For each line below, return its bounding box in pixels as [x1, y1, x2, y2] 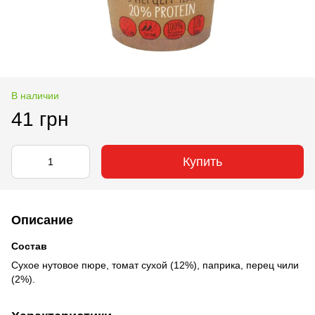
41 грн [11, 108, 68, 130]
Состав [11, 240, 47, 252]
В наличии [11, 89, 59, 101]
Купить [183, 154, 222, 169]
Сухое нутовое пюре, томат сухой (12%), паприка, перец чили [11, 259, 299, 271]
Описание [11, 212, 73, 227]
